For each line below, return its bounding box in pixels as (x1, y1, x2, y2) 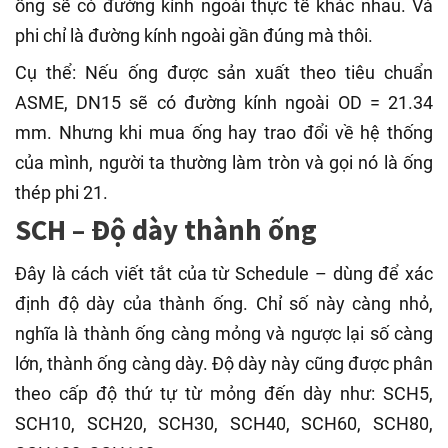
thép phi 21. (15, 182, 108, 203)
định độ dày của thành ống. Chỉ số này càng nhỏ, (15, 293, 433, 315)
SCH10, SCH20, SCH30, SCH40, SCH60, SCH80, (15, 413, 433, 435)
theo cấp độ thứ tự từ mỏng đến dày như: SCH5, (15, 383, 433, 405)
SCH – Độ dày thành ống (15, 212, 317, 248)
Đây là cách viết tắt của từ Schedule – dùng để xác (15, 263, 433, 285)
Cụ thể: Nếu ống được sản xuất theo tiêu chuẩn (15, 62, 433, 83)
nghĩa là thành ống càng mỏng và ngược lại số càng (15, 323, 433, 345)
